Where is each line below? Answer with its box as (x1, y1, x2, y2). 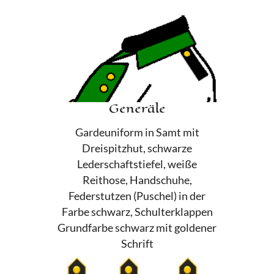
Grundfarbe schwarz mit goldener (57, 221, 217, 234)
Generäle (108, 99, 166, 117)
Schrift (120, 237, 154, 250)
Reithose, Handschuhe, (82, 173, 192, 187)
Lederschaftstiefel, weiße (77, 157, 197, 171)
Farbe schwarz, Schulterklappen (61, 205, 213, 218)
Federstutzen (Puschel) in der (68, 189, 206, 202)
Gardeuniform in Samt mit (75, 125, 199, 139)
